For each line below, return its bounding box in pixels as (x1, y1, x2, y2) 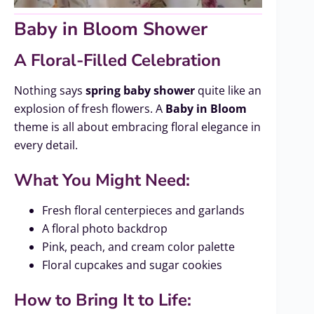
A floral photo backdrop (42, 221, 168, 237)
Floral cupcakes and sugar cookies (42, 257, 222, 273)
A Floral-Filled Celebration (14, 48, 221, 71)
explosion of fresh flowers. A (14, 101, 165, 117)
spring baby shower (86, 83, 195, 99)
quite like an (195, 83, 261, 99)
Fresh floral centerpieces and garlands (42, 203, 245, 219)
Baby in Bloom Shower (14, 17, 207, 42)
